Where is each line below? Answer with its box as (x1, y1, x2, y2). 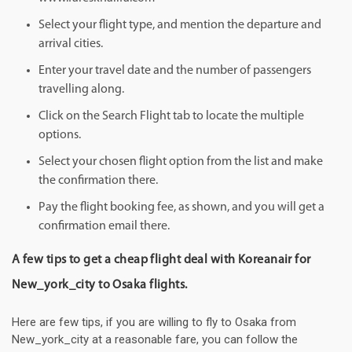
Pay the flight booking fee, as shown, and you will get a (38, 201, 324, 214)
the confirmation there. (38, 174, 158, 188)
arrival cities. (38, 38, 103, 51)
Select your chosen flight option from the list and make (38, 156, 323, 169)
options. (38, 129, 81, 142)
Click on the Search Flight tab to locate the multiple (38, 110, 304, 123)
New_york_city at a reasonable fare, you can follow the (12, 332, 298, 347)
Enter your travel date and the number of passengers (38, 64, 311, 78)
